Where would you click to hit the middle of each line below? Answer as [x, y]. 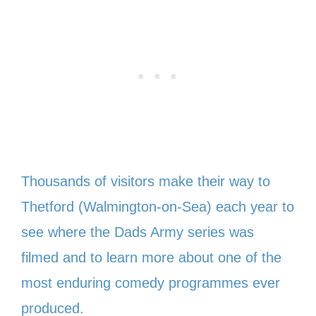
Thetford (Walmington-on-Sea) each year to [158, 206]
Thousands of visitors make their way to [146, 181]
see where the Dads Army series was [138, 232]
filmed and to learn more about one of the [151, 257]
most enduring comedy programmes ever [151, 282]
